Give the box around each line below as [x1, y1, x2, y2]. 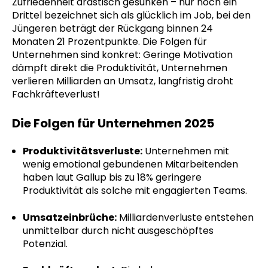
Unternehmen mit [144, 144, 229, 159]
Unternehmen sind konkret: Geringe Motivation [12, 48, 233, 62]
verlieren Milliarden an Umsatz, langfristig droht [12, 74, 233, 89]
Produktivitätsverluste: [22, 144, 142, 159]
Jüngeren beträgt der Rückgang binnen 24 [12, 22, 213, 36]
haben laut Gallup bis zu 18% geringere [22, 170, 202, 185]
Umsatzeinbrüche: [22, 210, 117, 224]
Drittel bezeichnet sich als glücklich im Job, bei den [12, 8, 251, 23]
